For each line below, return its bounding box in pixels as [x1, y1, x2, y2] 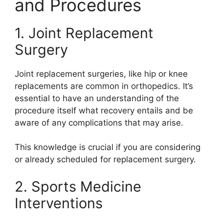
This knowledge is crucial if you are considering [15, 142, 200, 153]
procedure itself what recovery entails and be [15, 105, 193, 115]
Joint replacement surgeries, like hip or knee [15, 68, 188, 79]
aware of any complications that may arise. [15, 117, 183, 128]
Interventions [15, 194, 103, 212]
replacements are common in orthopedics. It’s [15, 81, 193, 91]
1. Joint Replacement [15, 24, 153, 42]
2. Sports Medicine [15, 177, 141, 195]
